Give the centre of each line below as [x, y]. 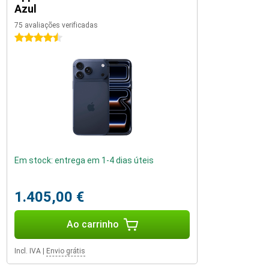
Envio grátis [66, 251]
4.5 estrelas [37, 38]
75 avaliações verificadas [56, 25]
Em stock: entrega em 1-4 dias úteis [84, 160]
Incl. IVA [28, 251]
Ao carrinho [92, 224]
